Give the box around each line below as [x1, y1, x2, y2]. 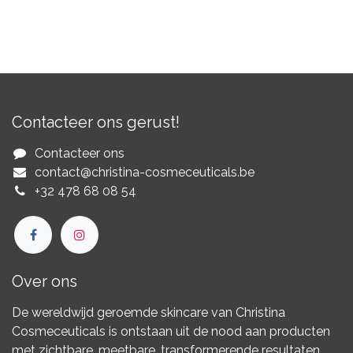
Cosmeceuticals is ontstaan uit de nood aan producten [12, 324, 330, 340]
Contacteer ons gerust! [12, 112, 180, 132]
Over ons [12, 272, 77, 292]
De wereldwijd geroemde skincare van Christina [12, 305, 285, 321]
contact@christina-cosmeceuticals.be [34, 164, 255, 180]
